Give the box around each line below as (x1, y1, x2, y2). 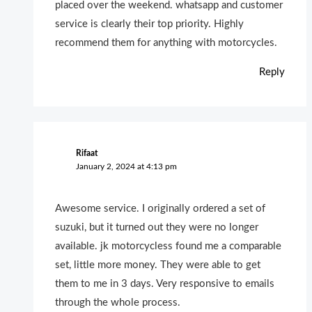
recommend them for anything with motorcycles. (55, 38, 278, 49)
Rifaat (75, 149, 97, 158)
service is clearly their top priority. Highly (55, 19, 244, 30)
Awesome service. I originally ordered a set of (55, 203, 266, 214)
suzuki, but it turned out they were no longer (55, 221, 259, 233)
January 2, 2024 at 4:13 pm (75, 162, 177, 171)
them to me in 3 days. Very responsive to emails (55, 278, 275, 289)
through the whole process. (55, 297, 181, 308)
